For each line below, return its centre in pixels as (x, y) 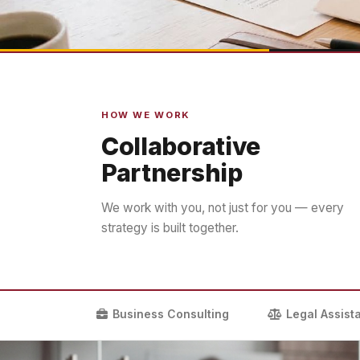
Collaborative (181, 146)
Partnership (172, 173)
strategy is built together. (170, 228)
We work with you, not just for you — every (223, 208)
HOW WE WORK (146, 115)
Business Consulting (171, 314)
